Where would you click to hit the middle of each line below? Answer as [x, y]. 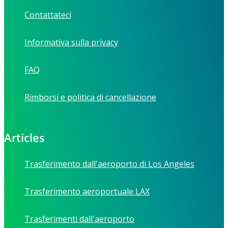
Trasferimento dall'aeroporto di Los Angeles [109, 164]
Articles [24, 138]
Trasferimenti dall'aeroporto [79, 219]
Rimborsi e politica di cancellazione [90, 97]
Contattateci [48, 15]
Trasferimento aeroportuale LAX [87, 192]
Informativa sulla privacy [71, 42]
